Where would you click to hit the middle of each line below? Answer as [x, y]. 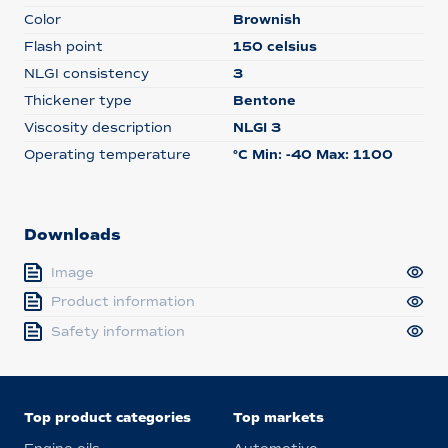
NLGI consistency [86, 73]
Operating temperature [107, 154]
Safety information [118, 331]
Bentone [264, 100]
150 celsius [274, 46]
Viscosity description [97, 127]
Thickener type [77, 100]
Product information [123, 302]
